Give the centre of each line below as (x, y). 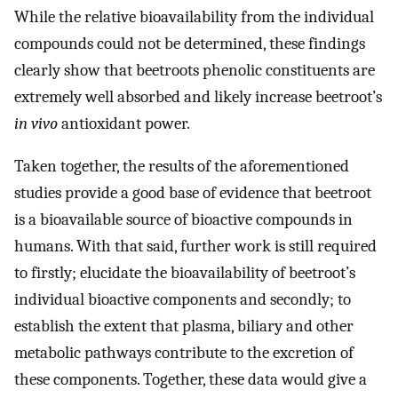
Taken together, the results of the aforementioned (182, 167)
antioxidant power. (124, 123)
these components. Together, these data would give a (191, 380)
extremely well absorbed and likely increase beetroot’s (198, 96)
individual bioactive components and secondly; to (183, 300)
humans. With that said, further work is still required (195, 247)
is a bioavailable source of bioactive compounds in (183, 220)
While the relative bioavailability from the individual (194, 16)
